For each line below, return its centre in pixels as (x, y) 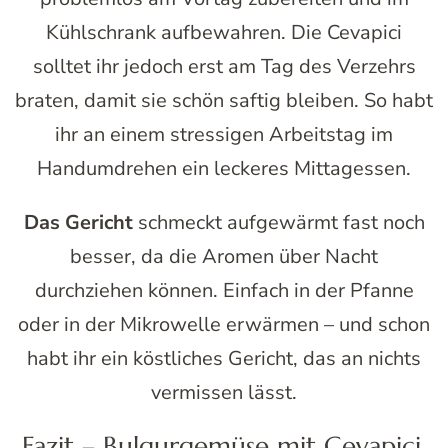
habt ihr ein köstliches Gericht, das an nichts (224, 358)
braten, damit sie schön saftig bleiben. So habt (224, 100)
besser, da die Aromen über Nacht (224, 256)
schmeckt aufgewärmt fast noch (278, 222)
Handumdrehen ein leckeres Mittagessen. (224, 168)
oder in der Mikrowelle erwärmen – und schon (224, 324)
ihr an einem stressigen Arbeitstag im (224, 134)
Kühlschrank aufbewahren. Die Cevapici (224, 32)
